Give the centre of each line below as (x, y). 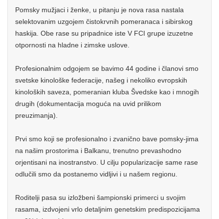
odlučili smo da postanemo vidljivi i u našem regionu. (96, 174)
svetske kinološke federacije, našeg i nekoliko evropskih (101, 80)
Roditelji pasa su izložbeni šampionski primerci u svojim (100, 197)
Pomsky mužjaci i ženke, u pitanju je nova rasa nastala (99, 10)
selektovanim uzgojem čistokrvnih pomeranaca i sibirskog (104, 22)
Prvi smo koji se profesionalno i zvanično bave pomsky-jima (107, 139)
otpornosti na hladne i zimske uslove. (72, 45)
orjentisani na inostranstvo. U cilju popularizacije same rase (107, 162)
